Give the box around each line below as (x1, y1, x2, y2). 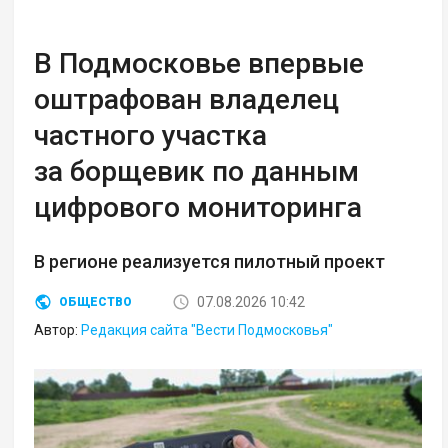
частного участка (34, 118, 268, 152)
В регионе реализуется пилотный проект (34, 250, 386, 272)
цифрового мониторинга (34, 190, 363, 224)
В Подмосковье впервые (34, 46, 365, 80)
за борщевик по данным (34, 154, 360, 188)
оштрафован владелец (34, 82, 340, 116)
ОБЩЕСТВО (59, 294, 133, 309)
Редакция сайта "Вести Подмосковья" (81, 321, 334, 338)
